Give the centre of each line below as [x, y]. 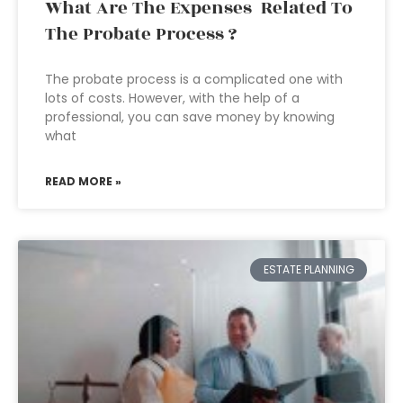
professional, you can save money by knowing [190, 117]
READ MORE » [83, 181]
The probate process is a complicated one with [194, 79]
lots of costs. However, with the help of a [172, 98]
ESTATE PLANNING [309, 270]
